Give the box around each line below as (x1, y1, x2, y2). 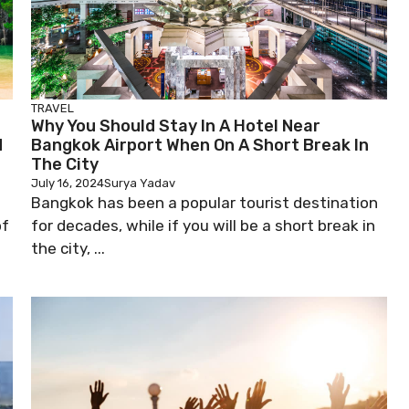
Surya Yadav (104, 176, 175, 190)
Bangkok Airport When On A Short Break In (31, 135, 369, 155)
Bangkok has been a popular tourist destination (31, 194, 378, 212)
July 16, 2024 (31, 176, 104, 190)
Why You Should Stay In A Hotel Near (31, 116, 320, 136)
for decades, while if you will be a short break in (31, 216, 375, 235)
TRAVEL (31, 101, 74, 115)
